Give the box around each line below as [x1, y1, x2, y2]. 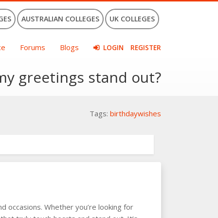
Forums [20, 42, 45, 52]
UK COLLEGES [109, 14, 155, 23]
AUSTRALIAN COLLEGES [21, 14, 99, 23]
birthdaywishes [110, 109, 161, 118]
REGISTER [130, 43, 161, 52]
